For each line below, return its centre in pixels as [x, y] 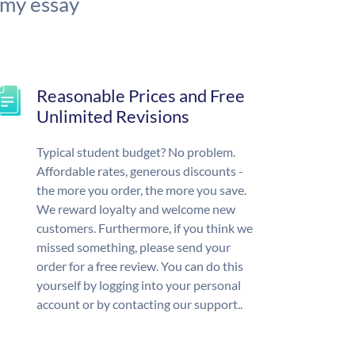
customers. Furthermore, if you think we [145, 228]
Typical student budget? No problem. [136, 152]
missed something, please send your [134, 247]
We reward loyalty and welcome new [136, 209]
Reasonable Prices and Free [141, 96]
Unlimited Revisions [113, 116]
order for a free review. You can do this [140, 266]
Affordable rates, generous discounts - [140, 171]
